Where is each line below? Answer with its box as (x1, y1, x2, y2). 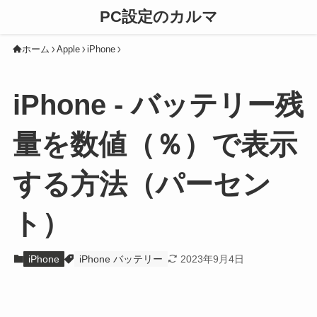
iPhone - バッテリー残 (12, 88, 304, 122)
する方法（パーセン (12, 168, 271, 201)
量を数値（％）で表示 (12, 128, 297, 161)
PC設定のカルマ (99, 8, 218, 25)
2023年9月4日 (180, 253, 245, 265)
